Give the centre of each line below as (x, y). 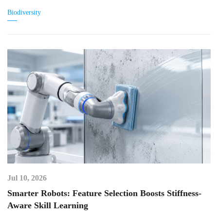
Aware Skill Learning (48, 205)
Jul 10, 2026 (27, 178)
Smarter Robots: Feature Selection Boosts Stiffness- (104, 193)
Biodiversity (24, 12)
